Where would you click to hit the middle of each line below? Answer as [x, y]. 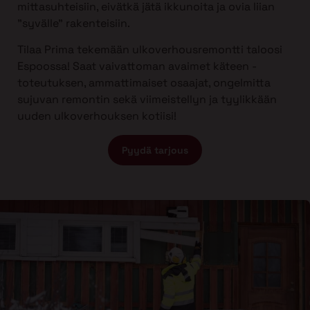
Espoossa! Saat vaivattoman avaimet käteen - [137, 66]
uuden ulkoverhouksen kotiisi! [97, 116]
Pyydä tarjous [155, 150]
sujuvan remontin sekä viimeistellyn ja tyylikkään [147, 100]
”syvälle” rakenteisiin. [74, 23]
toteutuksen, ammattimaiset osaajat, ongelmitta [144, 83]
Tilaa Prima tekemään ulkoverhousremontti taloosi [150, 50]
